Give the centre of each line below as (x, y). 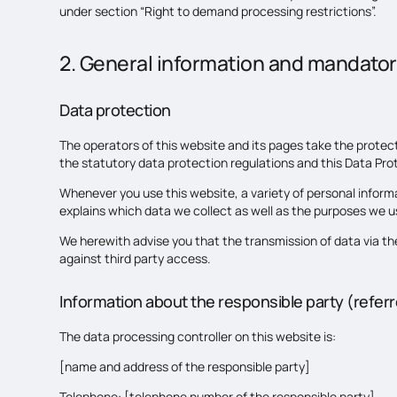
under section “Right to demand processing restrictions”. (218, 11)
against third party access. (136, 258)
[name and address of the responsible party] (185, 366)
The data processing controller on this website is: (198, 336)
